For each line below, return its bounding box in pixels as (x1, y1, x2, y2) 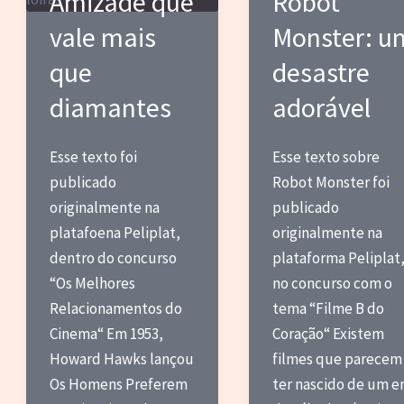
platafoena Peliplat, (49, 222, 180, 243)
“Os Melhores (49, 272, 135, 293)
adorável (271, 89, 371, 124)
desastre (271, 54, 370, 89)
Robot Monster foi (271, 171, 390, 192)
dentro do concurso (49, 247, 177, 268)
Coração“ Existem (271, 323, 384, 344)
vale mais (49, 19, 156, 54)
